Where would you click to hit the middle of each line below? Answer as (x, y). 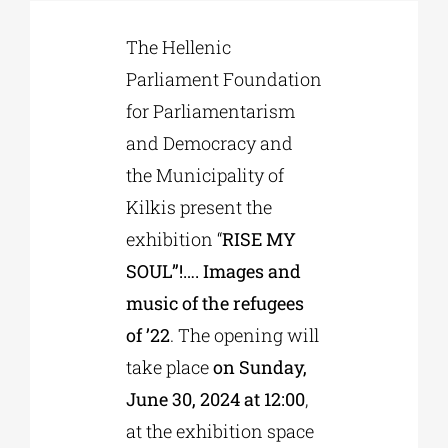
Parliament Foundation (223, 78)
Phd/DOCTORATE (68, 60)
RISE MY (258, 238)
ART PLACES (55, 258)
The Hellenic (178, 46)
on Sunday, (259, 366)
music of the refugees (214, 302)
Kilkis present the (198, 206)
